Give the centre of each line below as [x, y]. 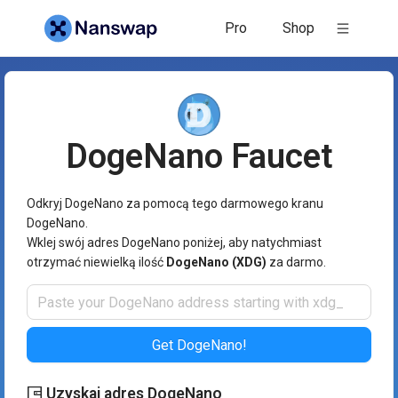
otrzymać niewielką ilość [96, 262]
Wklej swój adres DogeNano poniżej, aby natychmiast [174, 243]
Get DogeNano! [199, 345]
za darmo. [296, 262]
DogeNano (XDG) [216, 262]
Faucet [278, 156]
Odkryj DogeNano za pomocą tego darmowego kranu [175, 203]
